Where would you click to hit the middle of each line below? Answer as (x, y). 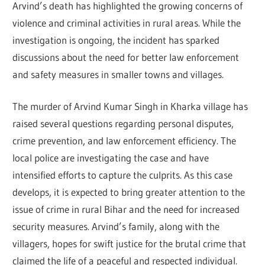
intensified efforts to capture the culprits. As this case (123, 175)
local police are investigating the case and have (111, 158)
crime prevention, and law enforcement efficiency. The (125, 141)
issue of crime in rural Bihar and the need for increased (126, 209)
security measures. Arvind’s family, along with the (116, 227)
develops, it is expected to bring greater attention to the (129, 192)
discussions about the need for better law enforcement (126, 57)
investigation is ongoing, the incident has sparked (116, 40)
